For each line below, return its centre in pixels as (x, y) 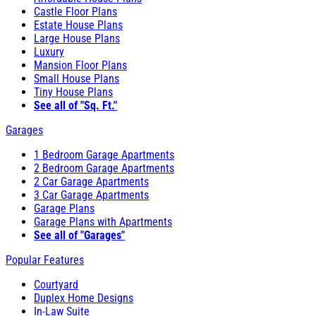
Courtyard (56, 284)
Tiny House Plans (73, 92)
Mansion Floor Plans (80, 65)
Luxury (49, 51)
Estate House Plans (78, 25)
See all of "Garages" (79, 235)
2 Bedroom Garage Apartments (104, 168)
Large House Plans (77, 38)
